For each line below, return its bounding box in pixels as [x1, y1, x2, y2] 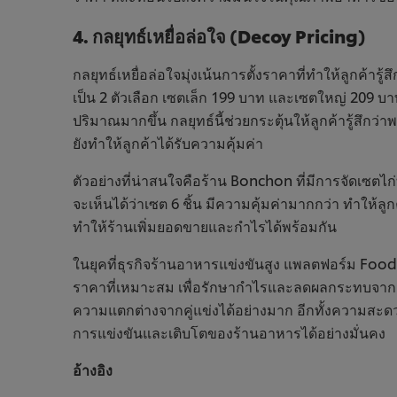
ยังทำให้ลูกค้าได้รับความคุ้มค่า [73, 132, 263, 153]
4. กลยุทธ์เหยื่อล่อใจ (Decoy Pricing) [73, 23, 366, 49]
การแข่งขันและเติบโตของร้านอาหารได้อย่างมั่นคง [73, 322, 389, 343]
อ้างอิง [73, 359, 113, 380]
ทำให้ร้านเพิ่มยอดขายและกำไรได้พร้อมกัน [73, 215, 337, 237]
